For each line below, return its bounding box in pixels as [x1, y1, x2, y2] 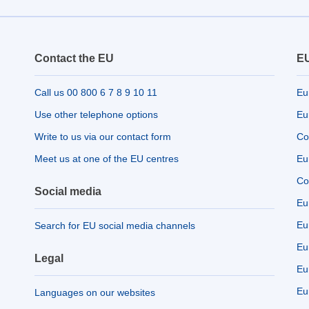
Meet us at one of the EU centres [34, 153, 179, 164]
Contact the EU [34, 52, 114, 64]
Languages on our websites [34, 287, 155, 298]
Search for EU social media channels [34, 220, 195, 231]
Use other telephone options [34, 109, 158, 120]
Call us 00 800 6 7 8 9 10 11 [34, 87, 157, 98]
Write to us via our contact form [34, 131, 171, 142]
